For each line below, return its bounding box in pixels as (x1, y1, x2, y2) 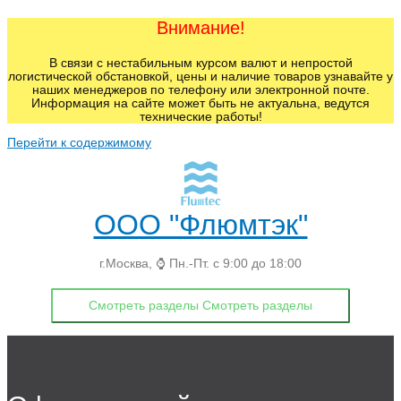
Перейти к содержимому (7, 135, 151, 149)
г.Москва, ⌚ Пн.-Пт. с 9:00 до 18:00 (99, 257, 302, 271)
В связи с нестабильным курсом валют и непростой (48, 56, 353, 70)
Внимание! (156, 18, 245, 38)
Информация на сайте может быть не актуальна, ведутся (31, 97, 370, 110)
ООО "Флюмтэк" (93, 209, 308, 242)
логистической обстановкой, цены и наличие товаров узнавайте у (8, 70, 393, 83)
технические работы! (139, 110, 262, 124)
